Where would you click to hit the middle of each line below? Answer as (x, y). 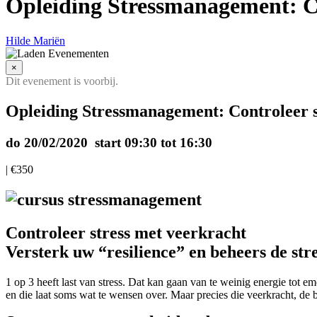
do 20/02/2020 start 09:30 (81, 142)
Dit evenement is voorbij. (62, 81)
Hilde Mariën (35, 40)
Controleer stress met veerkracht (126, 233)
